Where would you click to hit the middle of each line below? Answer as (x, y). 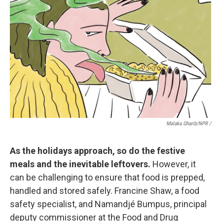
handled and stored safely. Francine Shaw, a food (105, 191)
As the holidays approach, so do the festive (97, 151)
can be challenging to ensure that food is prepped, (107, 177)
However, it (173, 164)
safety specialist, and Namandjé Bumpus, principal (108, 204)
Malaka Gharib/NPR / (189, 124)
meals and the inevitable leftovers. (80, 164)
